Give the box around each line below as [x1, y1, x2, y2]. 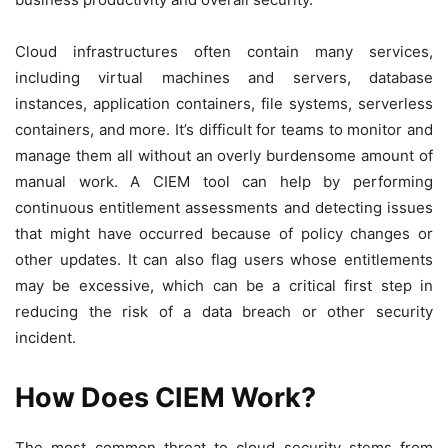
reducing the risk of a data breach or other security [15, 302, 433, 322]
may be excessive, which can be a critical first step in [15, 276, 433, 296]
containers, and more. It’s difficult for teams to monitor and [15, 120, 433, 140]
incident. [15, 328, 76, 348]
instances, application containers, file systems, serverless [15, 94, 433, 114]
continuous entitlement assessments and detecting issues [15, 198, 433, 218]
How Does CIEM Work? [15, 381, 316, 415]
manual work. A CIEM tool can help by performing [15, 172, 433, 192]
